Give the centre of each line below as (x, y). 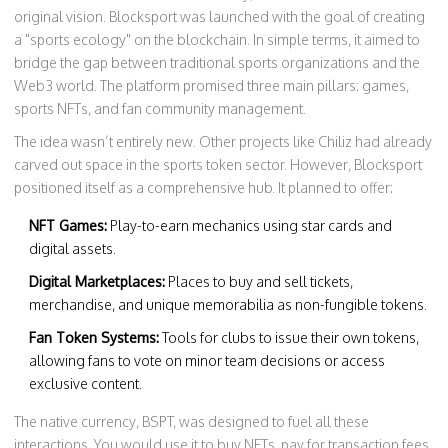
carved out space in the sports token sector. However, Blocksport (218, 164)
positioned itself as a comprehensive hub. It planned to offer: (203, 187)
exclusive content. (85, 383)
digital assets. (72, 248)
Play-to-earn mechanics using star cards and (249, 225)
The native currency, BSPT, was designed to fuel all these (191, 421)
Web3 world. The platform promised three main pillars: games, (211, 85)
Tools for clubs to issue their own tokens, (289, 337)
